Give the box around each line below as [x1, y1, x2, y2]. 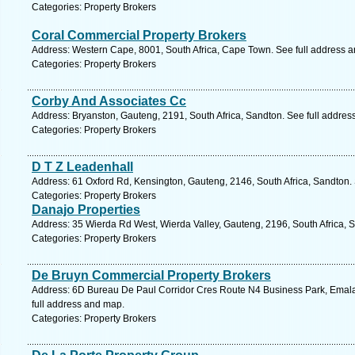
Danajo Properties [32, 203, 140, 216]
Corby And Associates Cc [32, 94, 186, 108]
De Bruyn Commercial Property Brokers [32, 269, 271, 282]
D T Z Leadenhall [32, 160, 133, 174]
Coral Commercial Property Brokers [32, 29, 246, 42]
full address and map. [32, 299, 124, 310]
